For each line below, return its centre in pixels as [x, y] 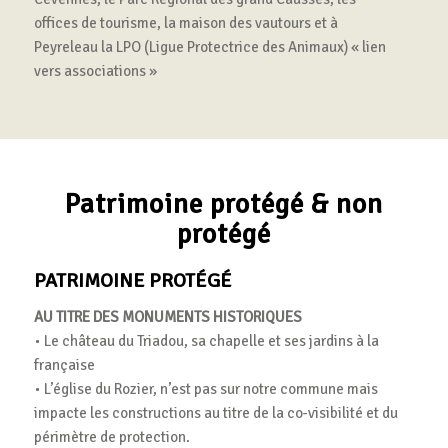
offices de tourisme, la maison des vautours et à [185, 23]
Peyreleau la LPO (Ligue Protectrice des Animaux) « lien [209, 47]
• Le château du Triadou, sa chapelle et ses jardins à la [206, 340]
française [64, 364]
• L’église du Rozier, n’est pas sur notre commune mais [205, 388]
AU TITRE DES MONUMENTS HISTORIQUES [167, 316]
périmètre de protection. [111, 436]
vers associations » [95, 71]
